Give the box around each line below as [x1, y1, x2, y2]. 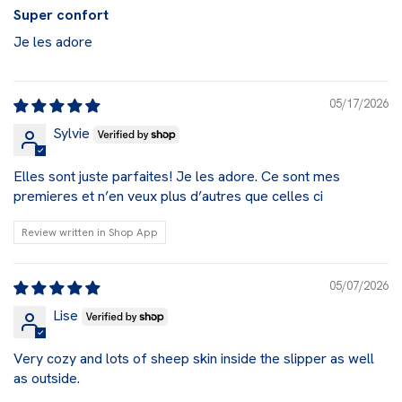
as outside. [13, 369, 80, 389]
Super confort [13, 5, 109, 25]
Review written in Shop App [22, 225, 158, 240]
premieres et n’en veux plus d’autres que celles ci [13, 187, 323, 206]
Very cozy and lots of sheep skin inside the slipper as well [13, 349, 374, 369]
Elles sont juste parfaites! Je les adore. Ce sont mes [13, 167, 340, 187]
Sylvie [53, 124, 90, 144]
